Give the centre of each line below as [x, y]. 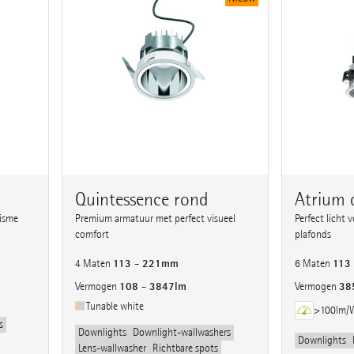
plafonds [313, 235]
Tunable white [115, 307]
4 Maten [94, 264]
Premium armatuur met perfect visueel [156, 219]
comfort [92, 235]
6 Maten [313, 264]
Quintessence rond [142, 200]
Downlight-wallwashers [182, 333]
